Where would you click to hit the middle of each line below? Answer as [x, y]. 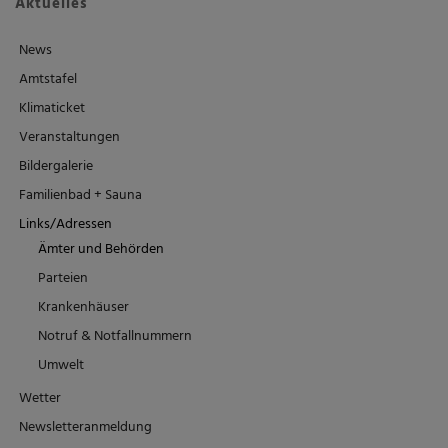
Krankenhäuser [83, 307]
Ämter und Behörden [101, 249]
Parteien [63, 278]
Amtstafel [48, 79]
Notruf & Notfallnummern [115, 336]
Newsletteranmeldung [85, 427]
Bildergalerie [56, 166]
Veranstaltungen [69, 137]
